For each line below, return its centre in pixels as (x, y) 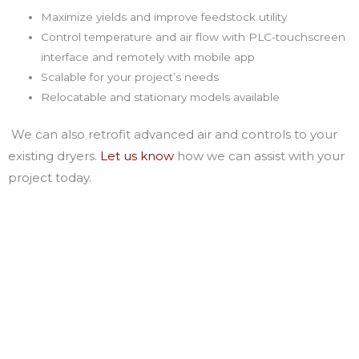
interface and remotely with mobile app (148, 56)
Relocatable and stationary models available (161, 97)
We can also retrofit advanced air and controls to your (174, 135)
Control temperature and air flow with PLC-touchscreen (194, 36)
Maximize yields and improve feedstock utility (164, 16)
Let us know (137, 156)
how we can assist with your (259, 156)
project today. (50, 178)
